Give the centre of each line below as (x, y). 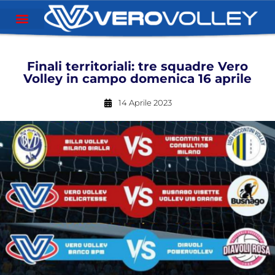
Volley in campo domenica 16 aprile (137, 79)
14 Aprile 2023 (145, 103)
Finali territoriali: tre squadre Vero (137, 66)
